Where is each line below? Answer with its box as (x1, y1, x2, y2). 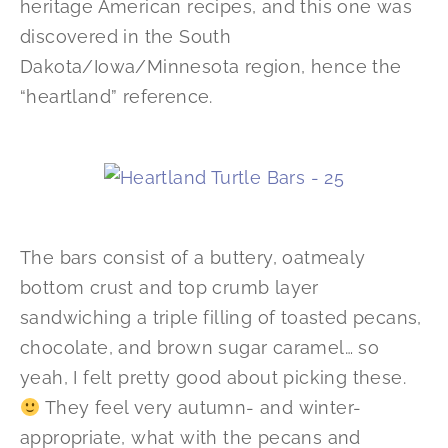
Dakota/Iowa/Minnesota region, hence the (20, 56, 402, 78)
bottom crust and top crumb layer (20, 277, 319, 299)
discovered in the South (20, 26, 232, 48)
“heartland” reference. (20, 86, 213, 108)
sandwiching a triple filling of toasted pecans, (20, 307, 422, 329)
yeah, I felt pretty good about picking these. (20, 367, 406, 389)
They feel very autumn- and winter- (40, 397, 362, 419)
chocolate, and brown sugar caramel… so (20, 337, 380, 359)
